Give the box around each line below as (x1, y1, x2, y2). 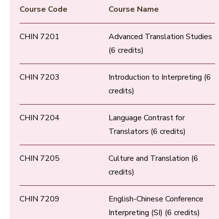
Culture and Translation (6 (109, 153, 198, 164)
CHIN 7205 (20, 153, 60, 164)
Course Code (20, 4, 67, 15)
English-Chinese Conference (109, 194, 203, 205)
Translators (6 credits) (109, 126, 186, 137)
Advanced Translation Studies (109, 31, 212, 43)
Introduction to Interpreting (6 (109, 72, 211, 83)
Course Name (109, 4, 159, 15)
